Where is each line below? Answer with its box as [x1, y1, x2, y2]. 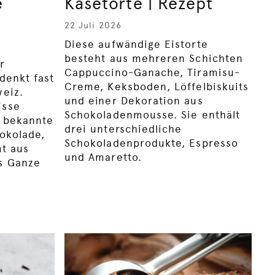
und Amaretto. [64, 150, 142, 163]
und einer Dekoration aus [64, 94, 203, 107]
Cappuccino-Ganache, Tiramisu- [64, 66, 240, 79]
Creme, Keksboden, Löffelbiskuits [64, 80, 249, 93]
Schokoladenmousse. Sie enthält [64, 108, 241, 121]
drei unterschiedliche [64, 122, 182, 135]
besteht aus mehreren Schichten [64, 52, 244, 64]
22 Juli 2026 [64, 20, 122, 30]
